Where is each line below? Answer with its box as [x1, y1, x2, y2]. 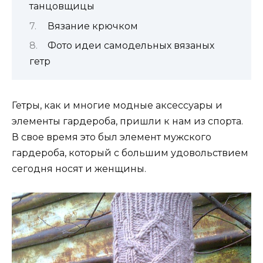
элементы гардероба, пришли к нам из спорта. [12, 116, 243, 127]
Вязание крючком [47, 20, 138, 32]
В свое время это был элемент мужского [12, 131, 211, 143]
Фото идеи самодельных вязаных [47, 40, 214, 52]
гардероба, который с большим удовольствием [12, 147, 248, 159]
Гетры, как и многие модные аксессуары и [12, 100, 222, 112]
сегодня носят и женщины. [12, 163, 146, 175]
